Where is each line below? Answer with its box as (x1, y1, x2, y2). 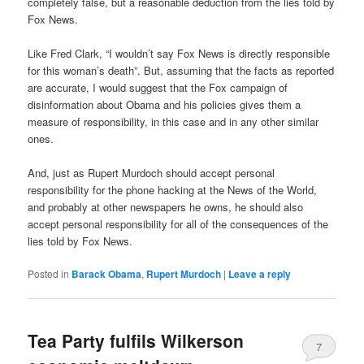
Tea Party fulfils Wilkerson (28, 328, 245, 353)
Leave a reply (228, 266, 292, 282)
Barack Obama (71, 266, 142, 282)
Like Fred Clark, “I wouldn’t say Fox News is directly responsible (28, 45, 331, 61)
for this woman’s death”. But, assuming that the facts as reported (28, 62, 335, 78)
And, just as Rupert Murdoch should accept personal (28, 164, 275, 180)
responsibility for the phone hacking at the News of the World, (28, 181, 318, 197)
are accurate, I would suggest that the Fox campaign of (28, 79, 288, 95)
